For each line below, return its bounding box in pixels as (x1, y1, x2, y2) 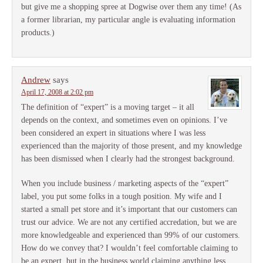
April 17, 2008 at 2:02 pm (21, 88, 93, 97)
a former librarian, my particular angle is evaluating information (21, 15, 235, 25)
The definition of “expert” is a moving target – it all (21, 103, 194, 112)
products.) (21, 28, 55, 38)
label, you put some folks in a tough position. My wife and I (21, 192, 222, 201)
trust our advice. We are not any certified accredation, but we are (21, 218, 237, 227)
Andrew (21, 75, 50, 85)
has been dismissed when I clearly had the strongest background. (21, 154, 235, 164)
